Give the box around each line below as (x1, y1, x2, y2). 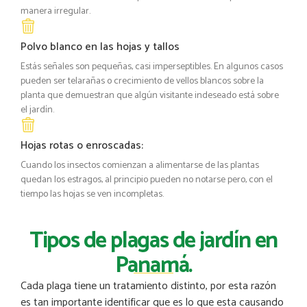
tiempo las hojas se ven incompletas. (21, 186, 164, 203)
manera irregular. (21, 3, 90, 20)
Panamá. (114, 247, 193, 285)
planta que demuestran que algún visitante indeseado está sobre (21, 88, 279, 104)
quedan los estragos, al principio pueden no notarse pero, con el (21, 172, 273, 188)
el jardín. (21, 102, 54, 119)
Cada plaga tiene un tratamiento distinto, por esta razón (21, 277, 276, 296)
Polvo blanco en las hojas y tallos (21, 38, 180, 57)
